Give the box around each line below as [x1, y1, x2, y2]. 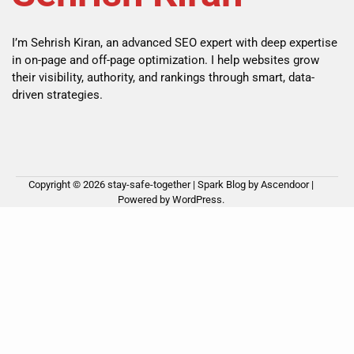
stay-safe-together [107, 179, 190, 191]
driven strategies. [12, 88, 103, 103]
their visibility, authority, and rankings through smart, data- [12, 70, 314, 85]
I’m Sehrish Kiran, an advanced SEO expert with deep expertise [12, 36, 337, 51]
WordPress [171, 194, 222, 206]
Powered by [117, 194, 172, 206]
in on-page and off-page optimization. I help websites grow [12, 53, 319, 68]
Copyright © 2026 [28, 179, 107, 191]
